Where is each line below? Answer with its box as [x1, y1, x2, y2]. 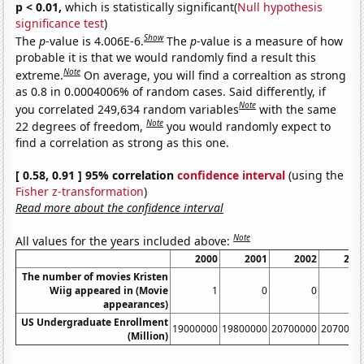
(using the [285, 167, 344, 183]
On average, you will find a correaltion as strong [84, 67, 347, 83]
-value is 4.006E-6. [45, 32, 145, 49]
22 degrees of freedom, [15, 118, 147, 134]
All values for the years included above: [15, 232, 234, 249]
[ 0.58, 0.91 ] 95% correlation [15, 167, 178, 183]
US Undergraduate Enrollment [21, 314, 169, 329]
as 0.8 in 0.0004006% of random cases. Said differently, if [15, 83, 327, 99]
